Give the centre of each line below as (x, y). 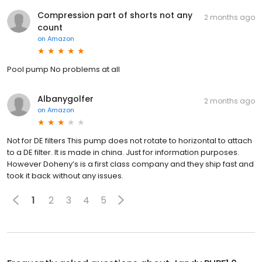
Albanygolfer (65, 99)
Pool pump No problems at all (63, 70)
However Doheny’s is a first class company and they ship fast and (130, 164)
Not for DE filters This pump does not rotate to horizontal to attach (130, 141)
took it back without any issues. (65, 176)
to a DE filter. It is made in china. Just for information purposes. (123, 153)
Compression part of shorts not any (115, 15)
